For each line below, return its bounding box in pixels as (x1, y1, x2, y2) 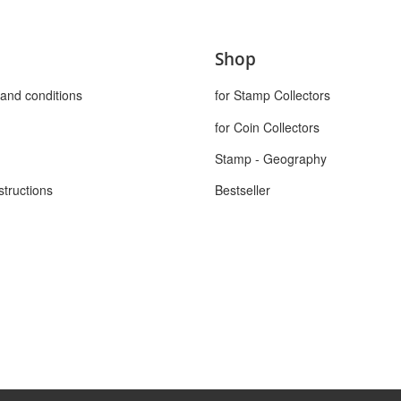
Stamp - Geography (215, 149, 327, 167)
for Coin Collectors (215, 117, 320, 136)
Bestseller (215, 181, 270, 200)
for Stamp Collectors (215, 86, 330, 105)
